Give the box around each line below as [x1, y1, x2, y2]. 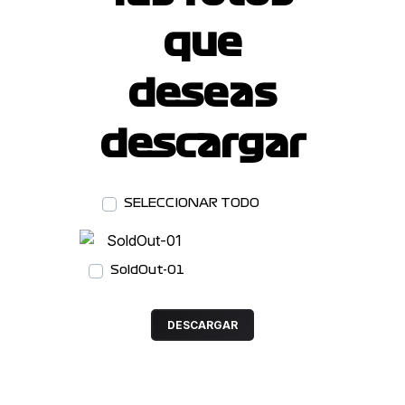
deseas [128, 76, 277, 112]
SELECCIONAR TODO [124, 197, 260, 209]
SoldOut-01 [110, 264, 185, 276]
